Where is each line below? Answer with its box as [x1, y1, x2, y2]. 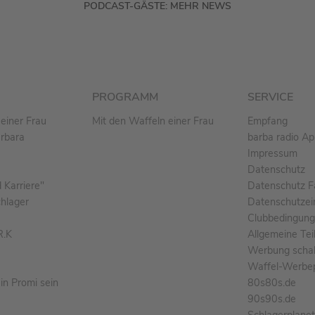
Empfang [247, 114, 288, 129]
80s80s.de [247, 276, 296, 290]
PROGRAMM [92, 89, 158, 105]
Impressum [247, 146, 297, 161]
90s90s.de [247, 292, 296, 307]
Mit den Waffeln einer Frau [92, 114, 214, 129]
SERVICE [247, 89, 293, 105]
